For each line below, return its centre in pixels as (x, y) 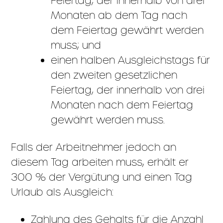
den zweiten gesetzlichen (114, 75)
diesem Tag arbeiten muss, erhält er (100, 162)
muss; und (76, 45)
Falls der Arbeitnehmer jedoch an (94, 147)
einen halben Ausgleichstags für (131, 60)
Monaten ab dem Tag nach (119, 15)
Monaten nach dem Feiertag (122, 105)
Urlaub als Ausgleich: (62, 192)
